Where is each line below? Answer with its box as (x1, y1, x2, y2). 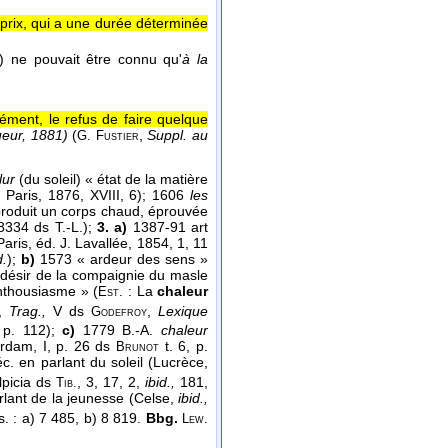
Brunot (116, 339, 160, 354)
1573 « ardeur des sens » (35, 250, 209, 267)
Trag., (9, 302, 46, 319)
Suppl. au (147, 127, 209, 144)
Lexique (158, 302, 208, 319)
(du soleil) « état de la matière (15, 170, 208, 187)
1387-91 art (127, 218, 209, 235)
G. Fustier (77, 129, 139, 144)
